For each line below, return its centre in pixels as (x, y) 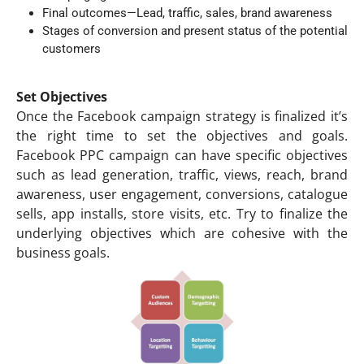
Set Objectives (62, 96)
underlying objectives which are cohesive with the (182, 233)
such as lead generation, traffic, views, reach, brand (182, 174)
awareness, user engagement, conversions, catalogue (182, 194)
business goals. (63, 252)
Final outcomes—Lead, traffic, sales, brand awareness (187, 13)
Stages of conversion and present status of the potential (195, 30)
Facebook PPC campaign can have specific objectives (182, 155)
